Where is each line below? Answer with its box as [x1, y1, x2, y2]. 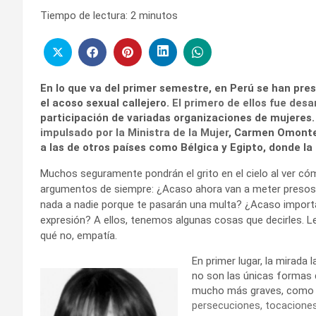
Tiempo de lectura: [40, 9, 128, 22]
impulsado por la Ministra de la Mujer [40, 126, 229, 139]
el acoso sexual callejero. [40, 96, 172, 109]
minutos [139, 9, 178, 22]
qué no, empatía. [40, 229, 117, 242]
